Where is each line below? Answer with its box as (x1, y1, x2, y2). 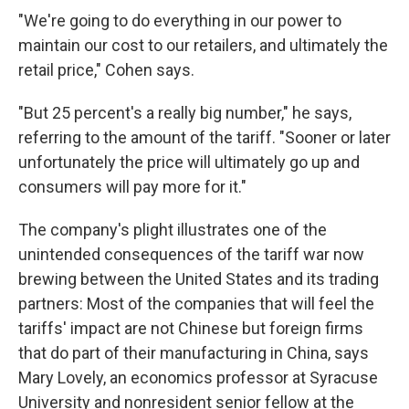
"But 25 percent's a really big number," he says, (18, 103, 351, 122)
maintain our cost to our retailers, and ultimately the (18, 36, 388, 55)
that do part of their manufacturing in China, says (18, 343, 369, 362)
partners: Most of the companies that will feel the (18, 294, 374, 313)
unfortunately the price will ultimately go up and (18, 152, 360, 172)
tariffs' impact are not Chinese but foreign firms (18, 319, 363, 338)
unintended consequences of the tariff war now (18, 245, 364, 264)
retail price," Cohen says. (18, 60, 194, 79)
